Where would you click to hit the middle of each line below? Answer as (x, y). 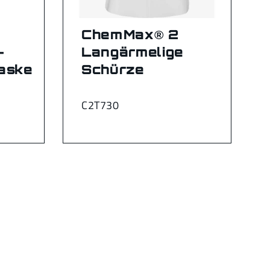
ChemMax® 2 (130, 35)
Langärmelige (133, 52)
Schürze (113, 70)
